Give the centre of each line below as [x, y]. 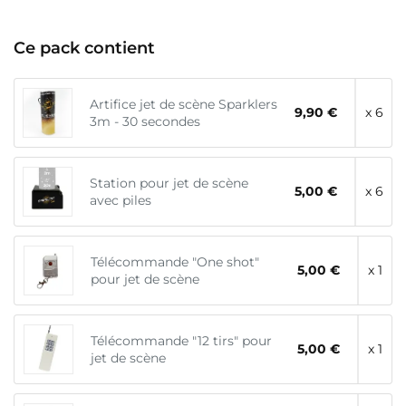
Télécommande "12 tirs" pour [182, 340]
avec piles [120, 200]
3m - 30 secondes [145, 121]
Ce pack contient [84, 48]
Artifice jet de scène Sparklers [183, 104]
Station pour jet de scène [169, 183]
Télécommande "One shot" [175, 261]
